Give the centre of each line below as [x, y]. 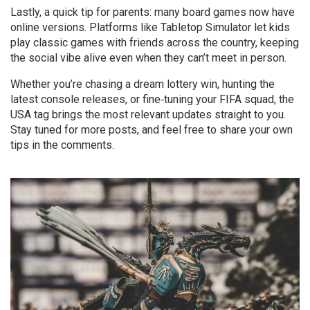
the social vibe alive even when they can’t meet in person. [148, 58]
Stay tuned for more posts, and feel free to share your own [152, 130]
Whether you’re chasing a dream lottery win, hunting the [143, 84]
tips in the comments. [62, 145]
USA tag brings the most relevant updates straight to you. [148, 115]
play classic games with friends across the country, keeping [155, 43]
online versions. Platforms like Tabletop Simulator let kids [150, 27]
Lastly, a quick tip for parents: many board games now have [153, 12]
